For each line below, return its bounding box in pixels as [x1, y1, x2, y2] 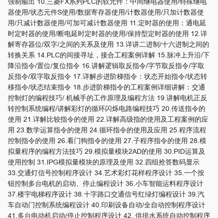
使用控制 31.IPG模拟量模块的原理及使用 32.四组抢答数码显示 [8, 158, 200, 166]
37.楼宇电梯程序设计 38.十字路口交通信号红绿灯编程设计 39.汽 [8, 190, 204, 199]
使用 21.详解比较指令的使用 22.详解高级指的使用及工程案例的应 [8, 115, 208, 124]
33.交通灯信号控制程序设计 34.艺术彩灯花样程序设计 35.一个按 [8, 169, 204, 177]
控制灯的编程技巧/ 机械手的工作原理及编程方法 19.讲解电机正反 [8, 94, 207, 102]
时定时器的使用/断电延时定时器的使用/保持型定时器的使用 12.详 [8, 30, 207, 38]
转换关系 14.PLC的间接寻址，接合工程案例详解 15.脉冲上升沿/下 [8, 51, 210, 59]
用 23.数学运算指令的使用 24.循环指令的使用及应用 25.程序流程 [8, 126, 206, 134]
